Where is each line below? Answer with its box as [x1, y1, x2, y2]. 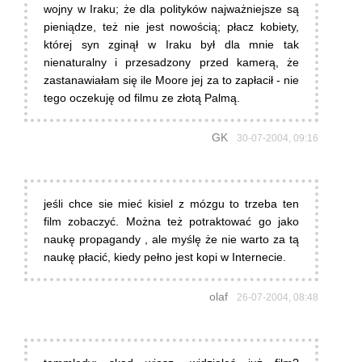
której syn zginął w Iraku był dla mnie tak [44, 38, 299, 52]
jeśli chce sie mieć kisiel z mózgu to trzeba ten [44, 197, 299, 211]
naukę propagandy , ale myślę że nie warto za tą [44, 233, 299, 246]
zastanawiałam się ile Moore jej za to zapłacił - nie [44, 74, 299, 87]
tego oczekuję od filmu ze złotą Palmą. [44, 91, 240, 105]
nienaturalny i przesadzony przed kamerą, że [44, 56, 299, 69]
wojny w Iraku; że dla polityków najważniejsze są [44, 2, 299, 16]
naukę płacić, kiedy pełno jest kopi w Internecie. [44, 250, 286, 264]
